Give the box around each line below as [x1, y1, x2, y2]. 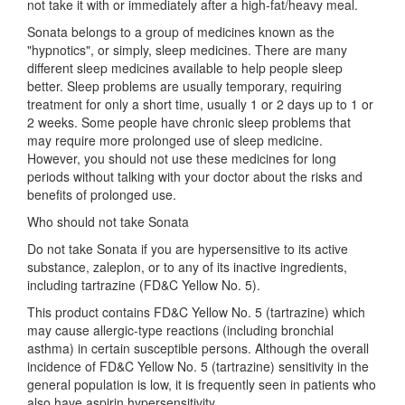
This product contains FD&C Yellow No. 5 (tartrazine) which [27, 303, 365, 321]
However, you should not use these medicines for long [27, 149, 336, 167]
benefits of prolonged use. [27, 185, 176, 203]
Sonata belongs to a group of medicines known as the [27, 23, 334, 41]
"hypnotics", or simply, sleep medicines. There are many [27, 41, 347, 59]
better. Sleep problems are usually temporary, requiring [27, 77, 342, 95]
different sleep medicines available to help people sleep [27, 59, 343, 77]
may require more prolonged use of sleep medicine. [27, 131, 323, 149]
